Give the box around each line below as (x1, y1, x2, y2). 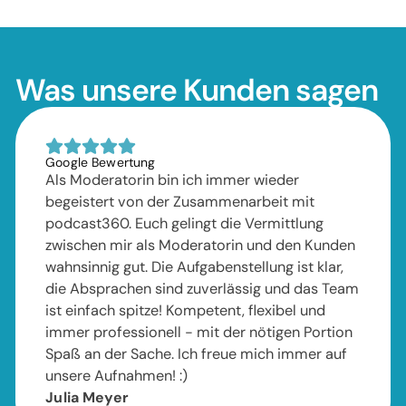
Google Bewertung (45, 153, 156, 170)
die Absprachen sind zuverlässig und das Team (45, 278, 360, 298)
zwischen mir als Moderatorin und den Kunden (45, 235, 356, 255)
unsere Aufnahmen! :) (45, 365, 188, 385)
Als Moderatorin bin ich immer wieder (45, 169, 300, 189)
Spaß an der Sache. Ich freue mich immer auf (45, 343, 348, 363)
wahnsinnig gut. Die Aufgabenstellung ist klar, (45, 256, 344, 276)
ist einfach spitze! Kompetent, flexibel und (45, 300, 326, 320)
